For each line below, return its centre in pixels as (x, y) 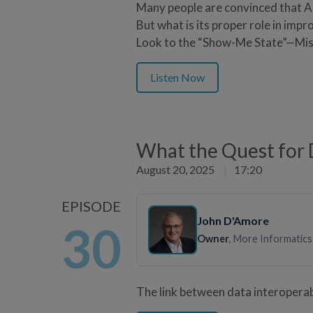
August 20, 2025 (176, 169)
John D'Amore (233, 220)
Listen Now (177, 77)
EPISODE (91, 206)
